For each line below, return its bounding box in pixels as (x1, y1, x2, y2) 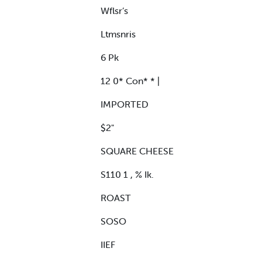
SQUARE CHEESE (101, 144, 174, 157)
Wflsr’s (101, 4, 128, 16)
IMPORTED (101, 98, 149, 110)
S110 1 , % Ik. (101, 168, 154, 180)
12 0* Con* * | (101, 74, 160, 87)
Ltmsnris (101, 27, 136, 40)
